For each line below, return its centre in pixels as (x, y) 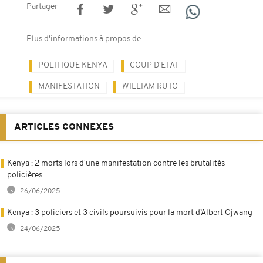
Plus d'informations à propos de (84, 39)
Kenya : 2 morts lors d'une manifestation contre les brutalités (116, 163)
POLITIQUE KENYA (73, 65)
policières (25, 175)
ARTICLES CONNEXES (64, 127)
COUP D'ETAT (154, 65)
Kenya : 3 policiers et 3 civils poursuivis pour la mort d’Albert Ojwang (130, 213)
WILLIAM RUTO (150, 86)
